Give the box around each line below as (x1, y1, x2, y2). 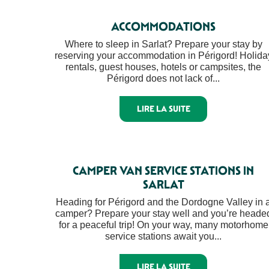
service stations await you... (105, 231, 222, 241)
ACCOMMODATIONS (111, 19, 216, 34)
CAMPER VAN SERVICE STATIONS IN (73, 163, 254, 178)
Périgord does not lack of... (107, 73, 220, 83)
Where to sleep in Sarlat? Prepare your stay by (64, 39, 262, 49)
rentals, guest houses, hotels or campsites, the (65, 62, 261, 72)
